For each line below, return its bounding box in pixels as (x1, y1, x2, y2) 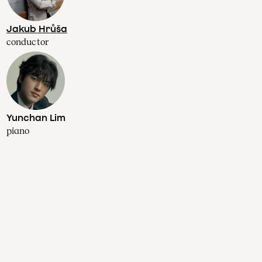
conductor (6, 37, 49, 47)
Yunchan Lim (6, 112, 65, 123)
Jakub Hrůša (6, 23, 67, 35)
